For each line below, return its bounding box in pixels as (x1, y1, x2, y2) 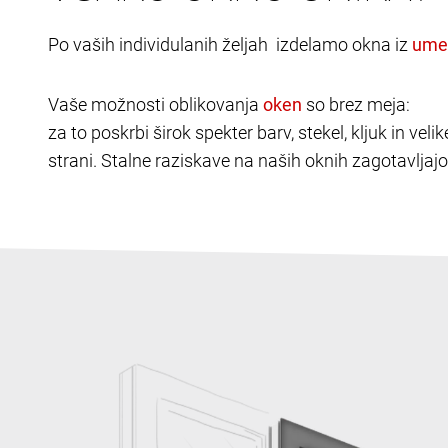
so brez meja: (302, 94, 410, 116)
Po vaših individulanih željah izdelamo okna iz (48, 34, 412, 56)
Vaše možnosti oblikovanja (48, 94, 263, 116)
